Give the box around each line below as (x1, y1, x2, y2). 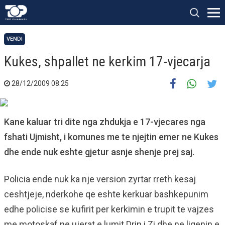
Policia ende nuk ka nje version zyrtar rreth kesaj (4, 174, 196, 184)
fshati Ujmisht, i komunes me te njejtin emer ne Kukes (4, 132, 218, 142)
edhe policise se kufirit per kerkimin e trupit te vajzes (4, 204, 214, 214)
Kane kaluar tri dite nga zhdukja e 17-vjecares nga (4, 117, 205, 127)
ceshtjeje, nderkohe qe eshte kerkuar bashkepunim (4, 189, 208, 199)
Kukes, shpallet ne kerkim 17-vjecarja (4, 53, 210, 70)
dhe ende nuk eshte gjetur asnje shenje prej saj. (4, 147, 194, 157)
